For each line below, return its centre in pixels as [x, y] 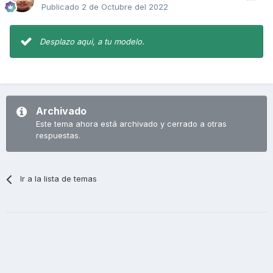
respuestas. [58, 136]
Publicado [62, 7]
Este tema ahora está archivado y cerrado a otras [131, 124]
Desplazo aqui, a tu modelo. [93, 42]
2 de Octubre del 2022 [125, 7]
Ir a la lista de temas [59, 179]
